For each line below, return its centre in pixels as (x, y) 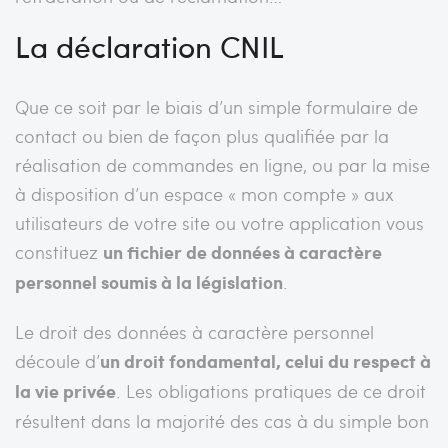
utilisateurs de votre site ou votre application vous (219, 222)
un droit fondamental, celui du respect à (265, 360)
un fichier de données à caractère (242, 251)
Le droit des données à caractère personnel (194, 331)
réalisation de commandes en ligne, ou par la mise (222, 164)
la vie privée (65, 390)
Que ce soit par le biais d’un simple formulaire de (216, 106)
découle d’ (57, 360)
